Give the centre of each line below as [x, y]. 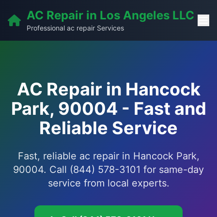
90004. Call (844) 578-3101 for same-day [108, 170]
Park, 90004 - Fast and [108, 108]
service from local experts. [108, 183]
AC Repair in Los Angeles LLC [110, 15]
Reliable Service [108, 128]
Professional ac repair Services [75, 28]
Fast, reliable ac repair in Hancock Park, [108, 156]
